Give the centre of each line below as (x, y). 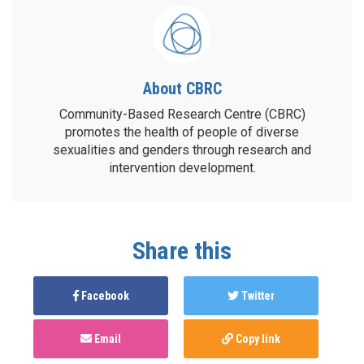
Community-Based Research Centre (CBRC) (182, 114)
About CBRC (182, 88)
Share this (182, 250)
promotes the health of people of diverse (182, 132)
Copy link (257, 338)
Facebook (104, 295)
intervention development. (182, 167)
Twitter (257, 295)
